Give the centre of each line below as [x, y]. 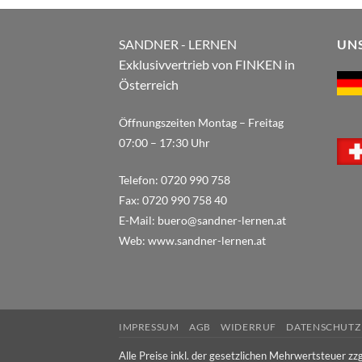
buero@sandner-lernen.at [222, 220]
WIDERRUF [249, 327]
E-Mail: [138, 220]
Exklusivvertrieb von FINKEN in [207, 65]
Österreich [150, 85]
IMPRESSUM [149, 327]
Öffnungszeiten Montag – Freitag [201, 122]
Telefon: [140, 179]
